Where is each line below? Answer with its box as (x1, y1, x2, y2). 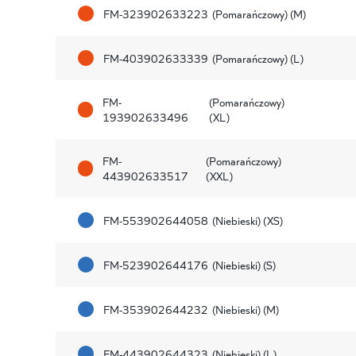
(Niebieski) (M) (211, 300, 279, 317)
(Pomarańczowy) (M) (211, 5, 306, 21)
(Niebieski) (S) (211, 256, 276, 273)
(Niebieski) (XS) (211, 211, 283, 228)
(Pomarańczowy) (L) (211, 49, 304, 66)
